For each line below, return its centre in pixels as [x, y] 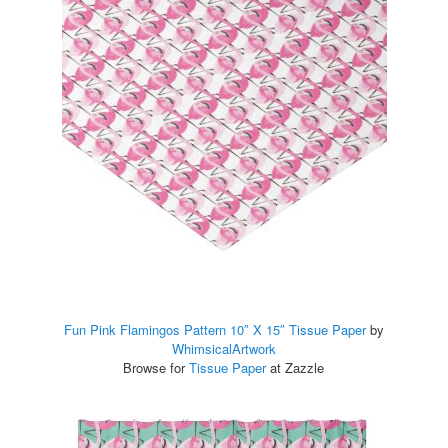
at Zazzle [295, 367]
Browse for [156, 367]
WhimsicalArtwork [224, 348]
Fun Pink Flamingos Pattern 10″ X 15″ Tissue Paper [215, 329]
